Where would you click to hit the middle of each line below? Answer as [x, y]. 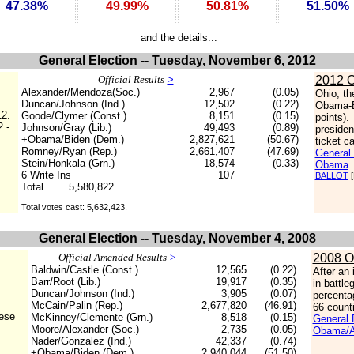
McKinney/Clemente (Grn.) [91, 317]
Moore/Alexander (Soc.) [85, 329]
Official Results [131, 79]
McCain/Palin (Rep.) [76, 305]
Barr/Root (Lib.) [65, 282]
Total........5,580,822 [67, 187]
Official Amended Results [113, 257]
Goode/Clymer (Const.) [73, 116]
